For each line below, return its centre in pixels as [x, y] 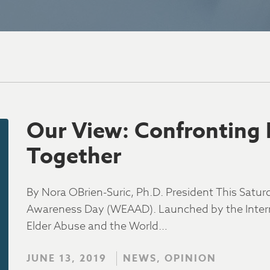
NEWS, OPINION [170, 259]
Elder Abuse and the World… [97, 226]
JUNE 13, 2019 [67, 259]
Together [74, 157]
